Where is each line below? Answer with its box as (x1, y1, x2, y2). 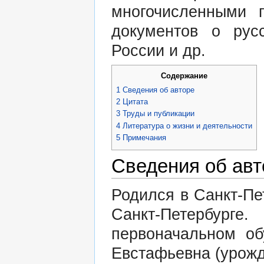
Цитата (123, 97, 148, 106)
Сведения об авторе (123, 85, 194, 94)
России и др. (111, 41, 206, 60)
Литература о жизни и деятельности (123, 121, 252, 130)
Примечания (123, 133, 166, 142)
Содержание (161, 71, 207, 80)
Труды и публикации (123, 109, 194, 118)
